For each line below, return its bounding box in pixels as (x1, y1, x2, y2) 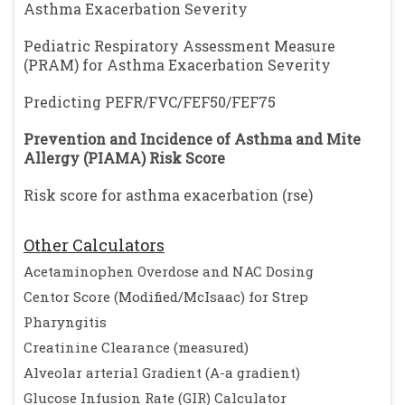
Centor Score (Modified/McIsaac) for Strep (24, 287, 308, 306)
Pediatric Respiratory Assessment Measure (24, 36, 335, 55)
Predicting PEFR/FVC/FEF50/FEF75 (24, 92, 276, 111)
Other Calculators (24, 234, 165, 256)
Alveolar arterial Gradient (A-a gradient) (24, 363, 300, 381)
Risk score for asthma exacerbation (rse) (24, 185, 313, 204)
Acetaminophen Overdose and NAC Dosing (24, 262, 314, 280)
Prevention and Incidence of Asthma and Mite (24, 129, 361, 148)
